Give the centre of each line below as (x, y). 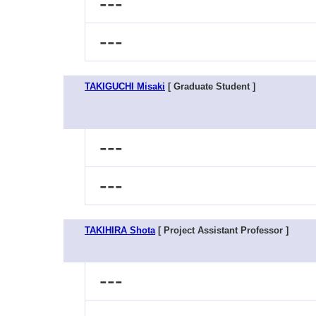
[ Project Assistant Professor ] (222, 230)
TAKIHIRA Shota (120, 230)
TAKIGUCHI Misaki (125, 86)
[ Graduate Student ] (210, 86)
